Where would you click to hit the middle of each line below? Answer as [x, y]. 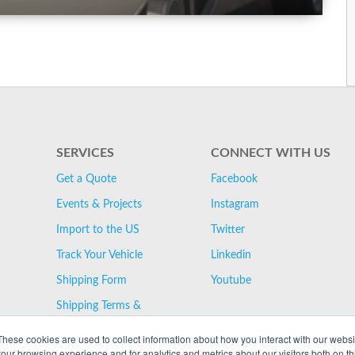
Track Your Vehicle [100, 255]
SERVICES [86, 153]
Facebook [234, 179]
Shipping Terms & [99, 306]
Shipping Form [92, 281]
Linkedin [231, 255]
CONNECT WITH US [271, 153]
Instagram [235, 204]
